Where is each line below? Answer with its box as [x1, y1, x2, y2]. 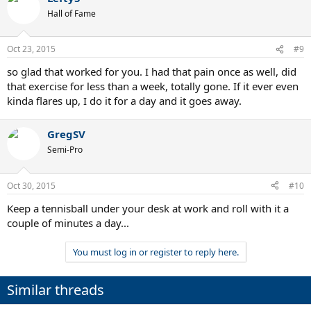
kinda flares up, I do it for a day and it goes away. [7, 94, 242, 108]
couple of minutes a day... [7, 215, 129, 230]
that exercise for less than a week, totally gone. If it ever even [7, 79, 299, 93]
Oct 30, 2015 [7, 179, 56, 192]
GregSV [47, 127, 85, 141]
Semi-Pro [47, 144, 83, 155]
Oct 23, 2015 [7, 43, 56, 55]
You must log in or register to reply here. [72, 245, 239, 258]
